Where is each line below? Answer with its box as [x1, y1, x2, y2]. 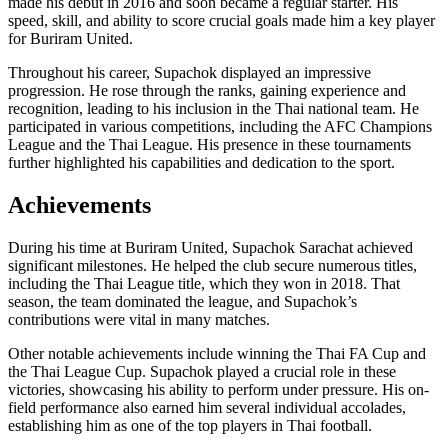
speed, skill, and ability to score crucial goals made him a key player [8, 12, 435, 30]
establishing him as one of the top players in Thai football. [8, 417, 372, 435]
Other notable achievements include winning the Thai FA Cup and [8, 345, 426, 363]
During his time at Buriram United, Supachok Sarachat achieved [8, 239, 413, 257]
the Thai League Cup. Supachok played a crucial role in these [8, 363, 396, 381]
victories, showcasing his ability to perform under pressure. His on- [8, 381, 429, 399]
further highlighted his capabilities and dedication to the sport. [8, 154, 395, 172]
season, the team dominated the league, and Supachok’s [8, 293, 357, 311]
